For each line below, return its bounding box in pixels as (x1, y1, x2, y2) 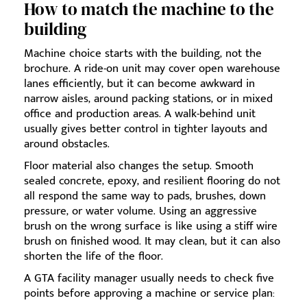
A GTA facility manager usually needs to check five (24, 268, 274, 288)
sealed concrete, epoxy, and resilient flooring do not (24, 171, 280, 191)
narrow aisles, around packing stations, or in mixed (24, 88, 273, 108)
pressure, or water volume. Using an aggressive (24, 201, 257, 221)
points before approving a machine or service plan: (24, 283, 275, 303)
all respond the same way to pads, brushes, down (24, 186, 266, 206)
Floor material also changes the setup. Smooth (24, 156, 254, 175)
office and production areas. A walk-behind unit (24, 103, 256, 123)
